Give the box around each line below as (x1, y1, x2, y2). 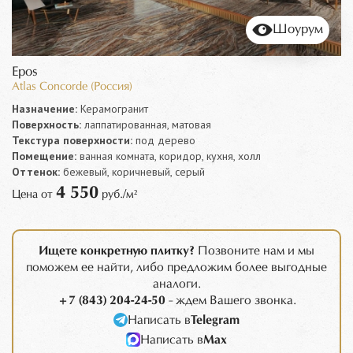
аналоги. (152, 277, 201, 290)
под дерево (132, 132, 195, 147)
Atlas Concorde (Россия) (12, 80, 132, 92)
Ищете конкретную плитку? (39, 244, 195, 257)
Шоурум (273, 22, 323, 36)
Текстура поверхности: (12, 132, 132, 147)
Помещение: (12, 148, 76, 163)
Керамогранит (77, 101, 148, 116)
